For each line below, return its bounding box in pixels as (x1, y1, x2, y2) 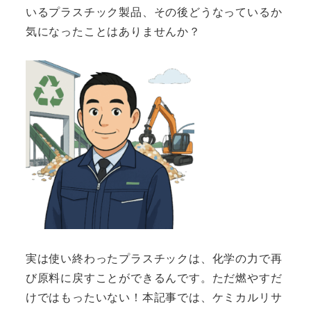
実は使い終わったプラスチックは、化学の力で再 (25, 249, 283, 266)
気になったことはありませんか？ (25, 22, 201, 39)
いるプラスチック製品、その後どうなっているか (25, 3, 283, 19)
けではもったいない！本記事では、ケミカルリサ (25, 288, 283, 305)
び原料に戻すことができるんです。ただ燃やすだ (25, 269, 283, 285)
